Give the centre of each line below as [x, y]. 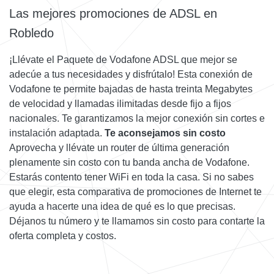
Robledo [31, 33]
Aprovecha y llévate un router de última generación [119, 148]
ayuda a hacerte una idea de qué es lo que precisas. [122, 207]
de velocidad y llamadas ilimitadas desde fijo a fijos [120, 104]
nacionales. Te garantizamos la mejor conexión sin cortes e [137, 119]
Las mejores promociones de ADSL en [113, 14]
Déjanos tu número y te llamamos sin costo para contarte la [137, 221]
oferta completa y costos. [63, 236]
